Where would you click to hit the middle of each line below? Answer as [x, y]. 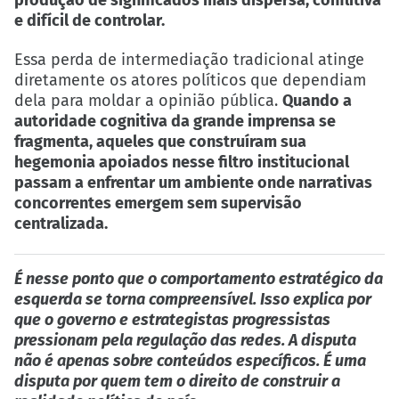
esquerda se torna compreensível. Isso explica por [193, 299]
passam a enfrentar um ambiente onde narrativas [193, 183]
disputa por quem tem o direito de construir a [177, 381]
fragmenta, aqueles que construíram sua [160, 142]
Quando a [317, 101]
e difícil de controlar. [90, 21]
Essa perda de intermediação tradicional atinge [189, 60]
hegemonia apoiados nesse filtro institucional [182, 163]
